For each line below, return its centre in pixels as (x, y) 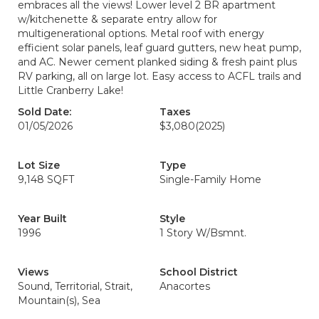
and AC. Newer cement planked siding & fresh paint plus (157, 62)
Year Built (42, 219)
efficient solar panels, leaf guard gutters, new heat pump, (159, 48)
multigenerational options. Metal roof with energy (141, 33)
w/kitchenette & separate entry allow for (117, 19)
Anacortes (185, 286)
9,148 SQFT (46, 179)
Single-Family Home (210, 179)
